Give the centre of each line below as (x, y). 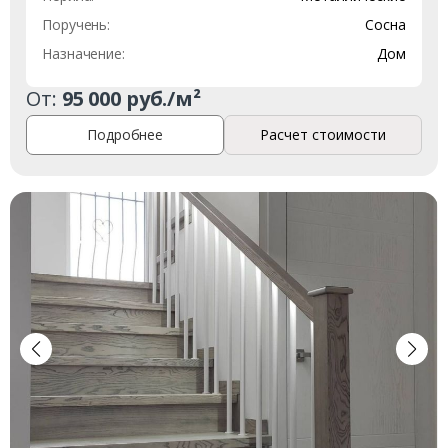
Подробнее (125, 135)
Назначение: (83, 53)
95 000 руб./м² (131, 98)
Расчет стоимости (322, 135)
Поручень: (76, 24)
